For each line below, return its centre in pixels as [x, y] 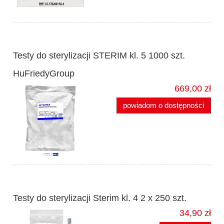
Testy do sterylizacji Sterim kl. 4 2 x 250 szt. [100, 198]
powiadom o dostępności [164, 105]
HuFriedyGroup [44, 74]
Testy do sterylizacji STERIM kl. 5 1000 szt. [99, 56]
